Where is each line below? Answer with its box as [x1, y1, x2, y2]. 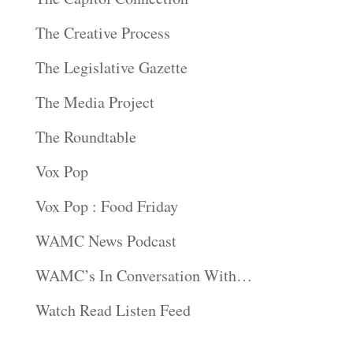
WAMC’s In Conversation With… [35, 265, 252, 286]
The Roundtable [35, 126, 136, 147]
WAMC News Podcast [35, 230, 176, 251]
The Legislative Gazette [35, 57, 188, 78]
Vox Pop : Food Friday [35, 195, 178, 217]
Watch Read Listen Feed [35, 299, 191, 321]
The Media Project [35, 91, 154, 113]
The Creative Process [35, 22, 170, 43]
